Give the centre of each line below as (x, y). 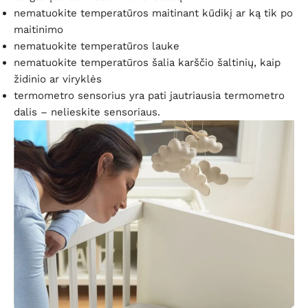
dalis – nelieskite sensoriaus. (87, 112)
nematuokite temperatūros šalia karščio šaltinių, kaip (147, 63)
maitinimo (38, 30)
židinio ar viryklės (58, 79)
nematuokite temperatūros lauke (97, 46)
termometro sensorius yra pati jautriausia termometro (149, 96)
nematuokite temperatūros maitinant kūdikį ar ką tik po (153, 13)
